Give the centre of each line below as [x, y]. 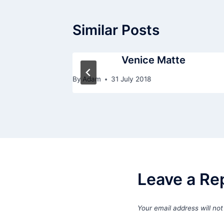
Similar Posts [116, 30]
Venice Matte [154, 60]
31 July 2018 [131, 79]
